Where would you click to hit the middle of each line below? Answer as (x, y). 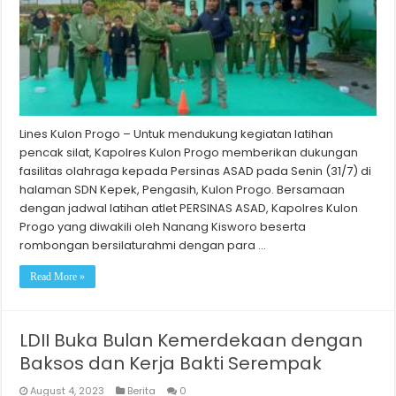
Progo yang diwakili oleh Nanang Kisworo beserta (163, 226)
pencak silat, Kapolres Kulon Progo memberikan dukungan (189, 152)
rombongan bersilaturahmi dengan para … (143, 245)
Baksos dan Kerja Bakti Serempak (171, 363)
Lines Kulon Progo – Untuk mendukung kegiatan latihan (177, 133)
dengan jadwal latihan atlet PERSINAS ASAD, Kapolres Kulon (189, 208)
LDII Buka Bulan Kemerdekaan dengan (191, 340)
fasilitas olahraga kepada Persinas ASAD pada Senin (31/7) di (196, 171)
